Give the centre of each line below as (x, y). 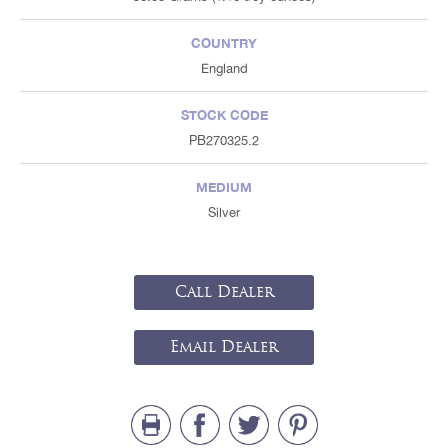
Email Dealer (224, 346)
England (224, 68)
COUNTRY (224, 42)
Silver (224, 212)
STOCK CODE (224, 114)
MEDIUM (224, 186)
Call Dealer (224, 291)
